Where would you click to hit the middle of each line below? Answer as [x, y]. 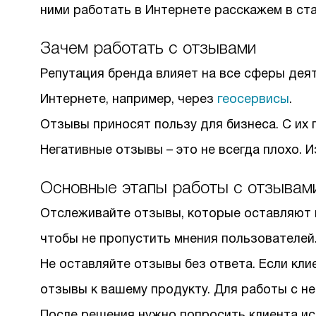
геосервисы [253, 100]
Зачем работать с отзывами [148, 49]
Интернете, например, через [129, 100]
